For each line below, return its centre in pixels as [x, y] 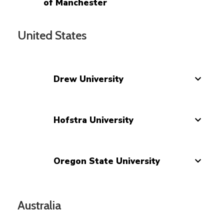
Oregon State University [107, 161]
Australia [39, 205]
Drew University [88, 79]
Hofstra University [93, 120]
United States [52, 35]
